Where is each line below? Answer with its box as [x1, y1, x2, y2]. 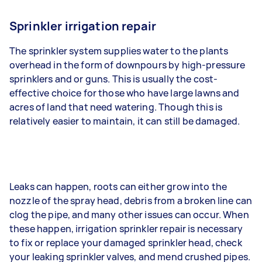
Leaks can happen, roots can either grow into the [9, 180, 227, 193]
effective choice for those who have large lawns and [9, 86, 240, 99]
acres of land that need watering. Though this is [9, 100, 223, 113]
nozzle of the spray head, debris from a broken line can [9, 194, 253, 207]
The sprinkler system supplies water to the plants [9, 44, 229, 57]
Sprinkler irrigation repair [9, 18, 157, 34]
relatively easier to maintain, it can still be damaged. [9, 114, 240, 127]
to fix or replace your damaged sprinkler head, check [9, 236, 242, 249]
